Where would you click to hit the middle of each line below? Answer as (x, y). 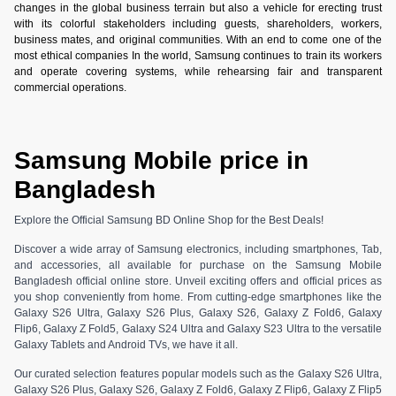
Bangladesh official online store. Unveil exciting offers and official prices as (198, 282)
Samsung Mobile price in (161, 161)
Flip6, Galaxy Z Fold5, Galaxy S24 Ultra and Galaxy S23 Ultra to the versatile (198, 329)
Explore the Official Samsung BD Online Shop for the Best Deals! (169, 221)
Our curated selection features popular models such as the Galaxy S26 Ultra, (198, 374)
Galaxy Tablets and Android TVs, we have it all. (126, 345)
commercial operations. (70, 87)
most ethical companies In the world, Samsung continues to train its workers (198, 55)
